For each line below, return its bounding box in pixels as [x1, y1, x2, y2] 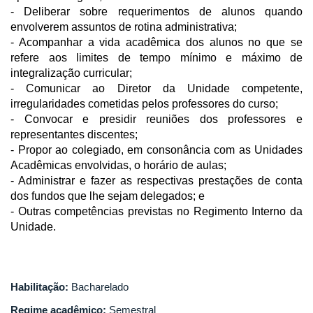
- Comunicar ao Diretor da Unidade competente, [10, 82, 303, 94]
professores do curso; [172, 97, 278, 110]
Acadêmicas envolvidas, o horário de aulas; [10, 159, 226, 171]
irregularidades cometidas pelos [10, 97, 172, 110]
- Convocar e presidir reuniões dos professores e [10, 112, 303, 125]
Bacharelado [71, 281, 129, 293]
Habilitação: [10, 281, 71, 293]
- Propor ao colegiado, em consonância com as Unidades [10, 143, 303, 156]
